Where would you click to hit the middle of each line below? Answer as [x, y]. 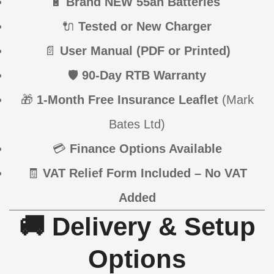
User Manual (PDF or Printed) [145, 51]
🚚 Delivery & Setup [137, 227]
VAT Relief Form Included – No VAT [145, 173]
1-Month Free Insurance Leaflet [127, 100]
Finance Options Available [146, 149]
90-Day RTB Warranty [144, 76]
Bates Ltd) [137, 124]
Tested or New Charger [145, 27]
